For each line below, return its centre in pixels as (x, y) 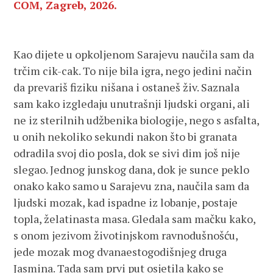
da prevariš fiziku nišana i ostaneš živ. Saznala (127, 87)
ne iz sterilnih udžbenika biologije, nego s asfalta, (136, 120)
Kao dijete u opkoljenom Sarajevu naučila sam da (134, 54)
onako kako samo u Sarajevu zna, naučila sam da (132, 186)
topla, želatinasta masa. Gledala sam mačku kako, (135, 219)
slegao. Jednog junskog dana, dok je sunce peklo (132, 169)
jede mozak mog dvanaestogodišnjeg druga (120, 252)
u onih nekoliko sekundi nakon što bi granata (126, 136)
